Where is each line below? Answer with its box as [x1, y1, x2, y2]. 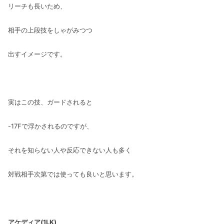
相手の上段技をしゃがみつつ [8, 25, 92, 34]
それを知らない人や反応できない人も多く [8, 145, 131, 154]
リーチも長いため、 [8, 1, 66, 10]
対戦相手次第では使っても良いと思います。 [8, 169, 138, 178]
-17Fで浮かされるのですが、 [8, 121, 93, 130]
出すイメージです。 [8, 49, 66, 58]
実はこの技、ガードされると [8, 97, 92, 106]
